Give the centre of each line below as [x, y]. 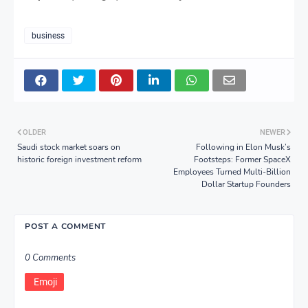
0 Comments [50, 257]
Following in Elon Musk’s [243, 147]
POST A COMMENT [66, 226]
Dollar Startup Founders [246, 184]
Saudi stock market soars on [69, 147]
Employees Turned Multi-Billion [232, 172]
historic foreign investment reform [79, 159]
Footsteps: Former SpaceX [242, 159]
